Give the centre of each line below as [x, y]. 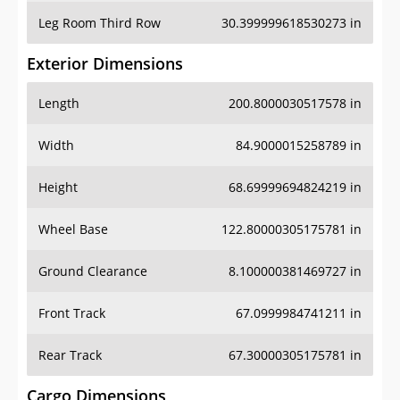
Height [58, 187]
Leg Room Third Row [100, 23]
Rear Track [70, 355]
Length [59, 104]
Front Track [72, 313]
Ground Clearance [93, 271]
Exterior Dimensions [105, 64]
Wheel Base [73, 229]
